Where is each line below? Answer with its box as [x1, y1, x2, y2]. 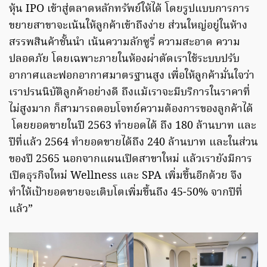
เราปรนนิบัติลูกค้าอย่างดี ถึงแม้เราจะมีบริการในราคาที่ [9, 83, 250, 101]
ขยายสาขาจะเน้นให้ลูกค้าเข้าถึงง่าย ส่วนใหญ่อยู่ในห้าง [9, 17, 247, 35]
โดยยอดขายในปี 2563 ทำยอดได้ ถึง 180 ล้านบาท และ [9, 117, 256, 135]
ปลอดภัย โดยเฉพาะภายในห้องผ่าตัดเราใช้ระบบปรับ [9, 50, 240, 68]
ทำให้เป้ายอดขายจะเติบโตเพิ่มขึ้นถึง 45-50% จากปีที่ [9, 184, 243, 201]
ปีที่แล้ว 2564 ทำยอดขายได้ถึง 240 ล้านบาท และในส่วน [9, 133, 258, 151]
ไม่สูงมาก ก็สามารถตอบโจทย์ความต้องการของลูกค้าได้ [9, 100, 253, 118]
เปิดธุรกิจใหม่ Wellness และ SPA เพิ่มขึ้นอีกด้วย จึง [9, 167, 242, 185]
